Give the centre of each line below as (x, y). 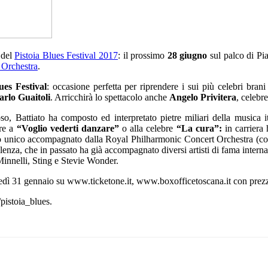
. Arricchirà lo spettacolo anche (110, 97)
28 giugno (187, 55)
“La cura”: (199, 128)
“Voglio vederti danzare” (68, 128)
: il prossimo (142, 55)
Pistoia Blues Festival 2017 (66, 55)
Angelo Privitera (203, 97)
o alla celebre (147, 128)
